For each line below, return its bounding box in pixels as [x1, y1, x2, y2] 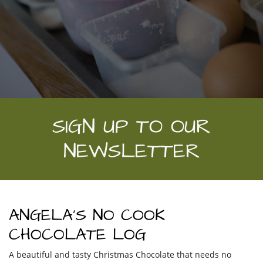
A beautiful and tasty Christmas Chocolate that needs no [9, 248, 231, 260]
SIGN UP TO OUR [52, 112, 211, 141]
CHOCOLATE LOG [9, 222, 146, 246]
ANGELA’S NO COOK [9, 203, 165, 227]
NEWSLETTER [63, 136, 200, 166]
